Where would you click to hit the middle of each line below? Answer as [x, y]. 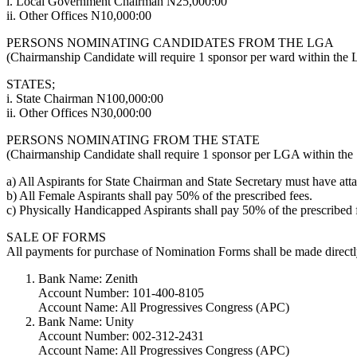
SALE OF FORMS [56, 237]
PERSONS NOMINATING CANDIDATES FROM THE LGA [170, 42]
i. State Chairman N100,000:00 [85, 98]
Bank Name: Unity [86, 321]
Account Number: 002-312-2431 [121, 335]
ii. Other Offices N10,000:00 [79, 15]
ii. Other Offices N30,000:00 [79, 112]
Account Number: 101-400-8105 [121, 292]
